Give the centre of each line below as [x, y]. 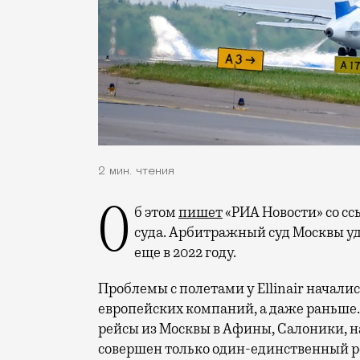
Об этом [156, 213]
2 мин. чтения [136, 172]
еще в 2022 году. [185, 253]
